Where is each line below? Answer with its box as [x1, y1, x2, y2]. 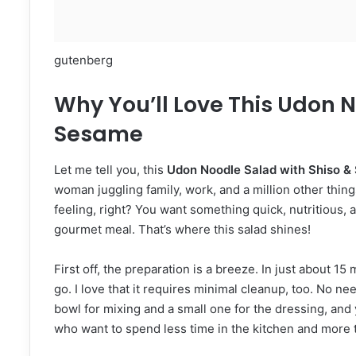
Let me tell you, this [54, 161, 167, 177]
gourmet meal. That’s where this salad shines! [54, 221, 311, 237]
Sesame [54, 119, 143, 149]
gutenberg [54, 52, 113, 68]
